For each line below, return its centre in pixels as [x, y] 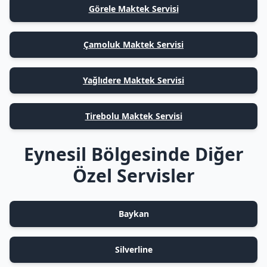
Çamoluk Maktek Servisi [133, 44]
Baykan [133, 214]
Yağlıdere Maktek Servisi [133, 80]
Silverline [133, 249]
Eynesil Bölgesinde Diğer [133, 154]
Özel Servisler [133, 176]
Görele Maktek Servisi [133, 9]
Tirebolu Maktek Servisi [133, 116]
